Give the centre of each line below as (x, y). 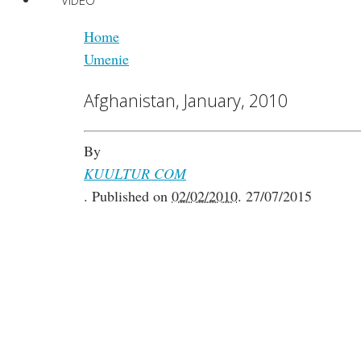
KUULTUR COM (135, 174)
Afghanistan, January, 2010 (186, 101)
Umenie (106, 59)
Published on (132, 196)
